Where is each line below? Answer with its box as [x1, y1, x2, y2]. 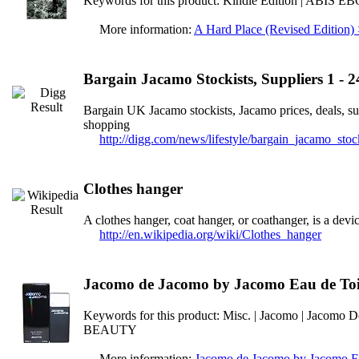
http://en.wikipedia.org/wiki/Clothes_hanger [99, 227, 321, 241]
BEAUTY [83, 322, 137, 337]
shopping [83, 117, 130, 131]
